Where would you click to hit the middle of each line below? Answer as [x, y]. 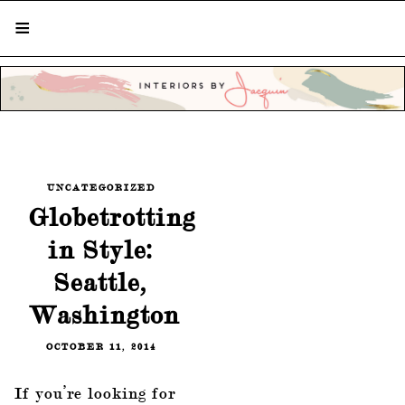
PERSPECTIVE [202, 154]
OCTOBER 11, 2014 [101, 346]
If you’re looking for [95, 392]
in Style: [101, 250]
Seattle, [101, 282]
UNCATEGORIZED [101, 188]
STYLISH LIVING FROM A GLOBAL [202, 132]
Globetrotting [113, 217]
